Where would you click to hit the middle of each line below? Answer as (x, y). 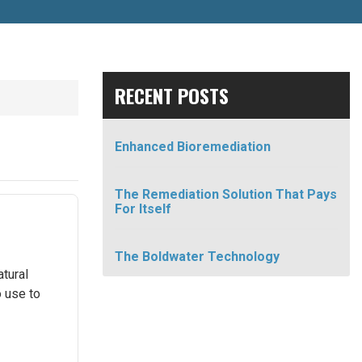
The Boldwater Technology (197, 257)
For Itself (143, 209)
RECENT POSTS (172, 95)
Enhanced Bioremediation (193, 147)
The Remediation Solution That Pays (226, 194)
